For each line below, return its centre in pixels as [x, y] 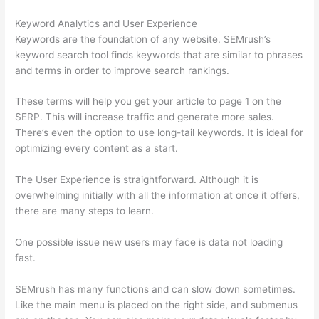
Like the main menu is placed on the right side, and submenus [157, 305]
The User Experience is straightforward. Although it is [137, 180]
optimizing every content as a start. [97, 148]
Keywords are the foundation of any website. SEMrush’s [143, 39]
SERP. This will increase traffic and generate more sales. [145, 117]
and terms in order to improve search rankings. [122, 70]
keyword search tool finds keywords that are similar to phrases [159, 54]
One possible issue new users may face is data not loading [149, 242]
